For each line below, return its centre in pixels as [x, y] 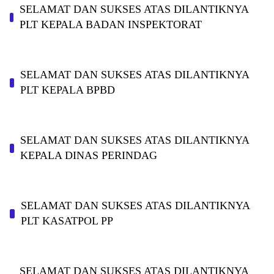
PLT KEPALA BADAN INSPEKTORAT [110, 25]
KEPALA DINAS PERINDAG [88, 156]
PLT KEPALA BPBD [68, 90]
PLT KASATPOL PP [67, 221]
